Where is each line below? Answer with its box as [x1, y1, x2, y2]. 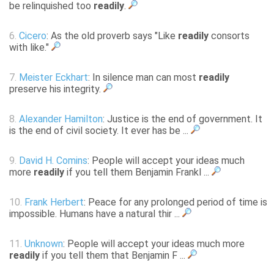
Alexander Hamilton [19, 113, 103, 125]
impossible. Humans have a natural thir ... [9, 208, 182, 220]
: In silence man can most [88, 72, 199, 84]
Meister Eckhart [19, 72, 88, 84]
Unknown [24, 238, 63, 250]
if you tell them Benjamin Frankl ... [64, 166, 212, 179]
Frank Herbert [24, 196, 84, 209]
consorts [209, 30, 250, 42]
